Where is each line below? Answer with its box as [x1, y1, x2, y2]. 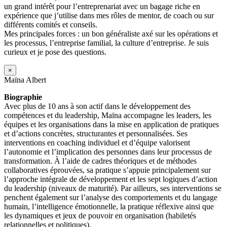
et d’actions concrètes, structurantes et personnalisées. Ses [4, 129, 187, 138]
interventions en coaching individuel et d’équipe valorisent [4, 138, 190, 147]
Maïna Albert [4, 75, 46, 84]
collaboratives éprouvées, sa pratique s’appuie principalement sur [4, 165, 211, 174]
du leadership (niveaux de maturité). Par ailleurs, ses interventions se [4, 183, 221, 193]
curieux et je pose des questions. [4, 47, 106, 56]
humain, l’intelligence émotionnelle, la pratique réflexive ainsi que [4, 202, 214, 211]
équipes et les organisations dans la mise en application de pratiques [4, 120, 219, 129]
